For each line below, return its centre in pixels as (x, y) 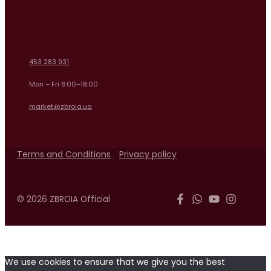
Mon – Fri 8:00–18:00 (64, 84)
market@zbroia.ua (60, 106)
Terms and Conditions (64, 154)
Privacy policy (148, 154)
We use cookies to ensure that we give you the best (115, 262)
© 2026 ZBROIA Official (64, 199)
